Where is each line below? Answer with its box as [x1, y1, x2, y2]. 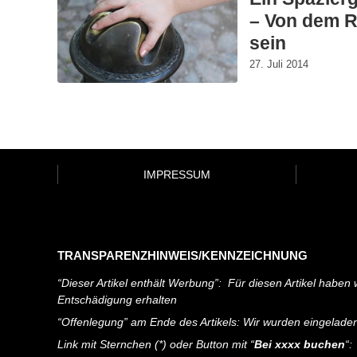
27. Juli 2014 [249, 57, 309, 70]
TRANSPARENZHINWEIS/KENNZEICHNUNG [57, 248, 308, 262]
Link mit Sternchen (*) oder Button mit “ [57, 337, 254, 351]
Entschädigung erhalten [57, 292, 177, 306]
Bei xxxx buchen [254, 337, 345, 351]
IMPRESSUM [143, 167, 210, 181]
